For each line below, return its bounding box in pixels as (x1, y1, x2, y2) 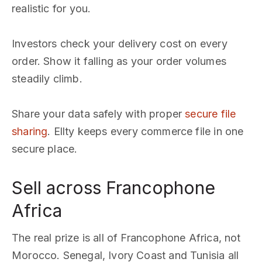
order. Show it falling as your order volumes (12, 55, 226, 67)
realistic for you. (12, 2, 91, 15)
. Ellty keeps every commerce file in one (47, 125, 244, 137)
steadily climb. (12, 73, 82, 85)
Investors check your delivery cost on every (12, 37, 227, 50)
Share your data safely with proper (12, 108, 185, 120)
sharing (12, 125, 48, 137)
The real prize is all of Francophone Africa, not (12, 232, 241, 244)
